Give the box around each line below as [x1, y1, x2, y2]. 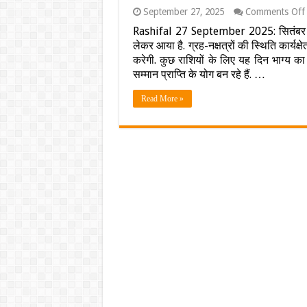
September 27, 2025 [143, 6, 224, 17]
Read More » [140, 94, 184, 103]
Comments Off [245, 6, 305, 17]
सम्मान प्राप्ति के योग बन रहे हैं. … [132, 68, 265, 81]
